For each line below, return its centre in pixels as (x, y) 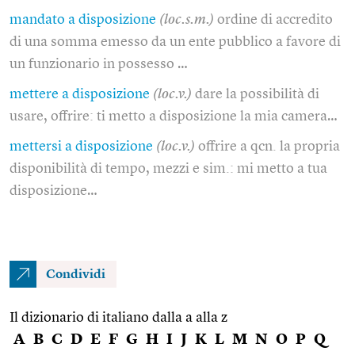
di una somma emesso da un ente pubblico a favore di (175, 42)
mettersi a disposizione (81, 146)
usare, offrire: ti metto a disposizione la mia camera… (174, 116)
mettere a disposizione (80, 94)
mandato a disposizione (83, 19)
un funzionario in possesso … (99, 64)
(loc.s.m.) (187, 19)
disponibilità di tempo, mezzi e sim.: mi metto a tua (168, 168)
